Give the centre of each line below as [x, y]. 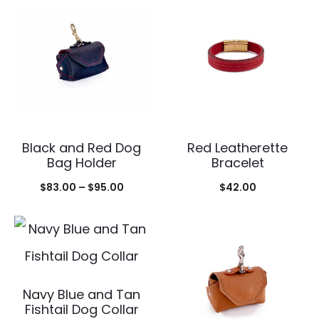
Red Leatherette [237, 147]
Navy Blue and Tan [82, 294]
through [144, 250]
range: [140, 208]
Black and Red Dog [82, 147]
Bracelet [237, 162]
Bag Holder [82, 162]
